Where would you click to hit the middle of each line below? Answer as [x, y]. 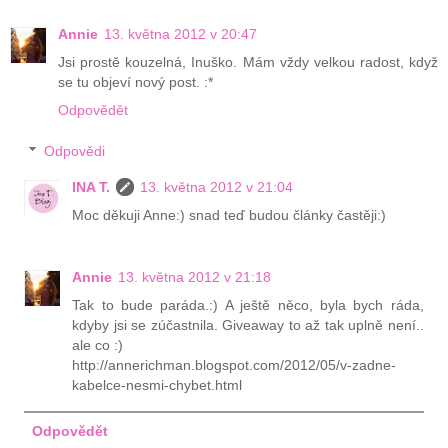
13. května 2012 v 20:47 [180, 33]
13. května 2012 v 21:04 [217, 187]
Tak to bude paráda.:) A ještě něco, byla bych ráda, [248, 305]
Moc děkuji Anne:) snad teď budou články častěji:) [229, 215]
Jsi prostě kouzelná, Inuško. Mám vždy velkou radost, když [248, 61]
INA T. [91, 187]
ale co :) [98, 345]
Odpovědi [75, 151]
